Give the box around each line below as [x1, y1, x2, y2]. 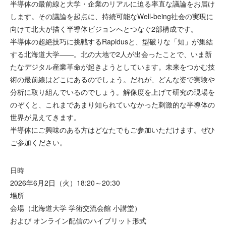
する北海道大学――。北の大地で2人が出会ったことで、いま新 [10, 49, 212, 59]
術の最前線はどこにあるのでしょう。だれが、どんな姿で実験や [10, 74, 215, 84]
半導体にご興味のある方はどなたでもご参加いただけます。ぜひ [10, 125, 215, 135]
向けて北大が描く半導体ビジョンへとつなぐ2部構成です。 [10, 24, 198, 34]
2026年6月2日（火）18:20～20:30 [10, 178, 120, 188]
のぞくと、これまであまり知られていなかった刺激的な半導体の [10, 99, 215, 109]
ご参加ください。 [10, 137, 67, 147]
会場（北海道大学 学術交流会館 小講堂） [10, 203, 141, 213]
